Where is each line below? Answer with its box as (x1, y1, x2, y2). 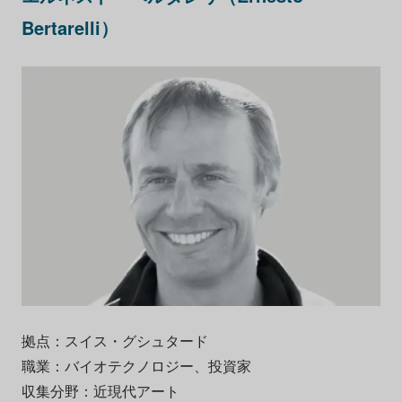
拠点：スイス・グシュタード (21, 329, 208, 351)
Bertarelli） (21, 13, 118, 40)
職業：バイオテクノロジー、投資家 (21, 354, 251, 376)
